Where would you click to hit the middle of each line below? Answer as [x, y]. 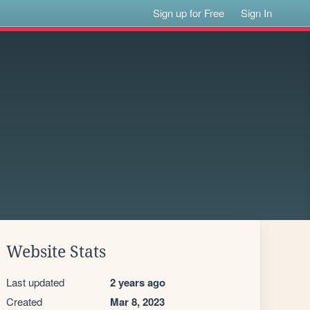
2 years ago [138, 282]
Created [24, 301]
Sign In [257, 13]
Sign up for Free [189, 13]
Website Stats [56, 252]
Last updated [35, 282]
